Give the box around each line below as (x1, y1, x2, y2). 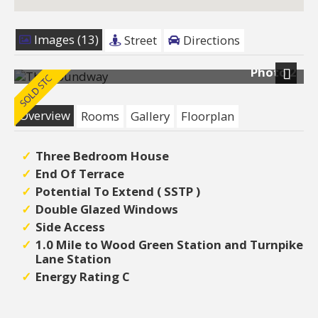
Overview (19, 106, 70, 124)
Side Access (35, 218, 105, 235)
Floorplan (181, 107, 234, 124)
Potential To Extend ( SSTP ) (35, 182, 200, 199)
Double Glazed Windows (35, 200, 178, 217)
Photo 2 (251, 63, 297, 80)
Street (121, 31, 157, 48)
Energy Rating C (35, 268, 130, 285)
